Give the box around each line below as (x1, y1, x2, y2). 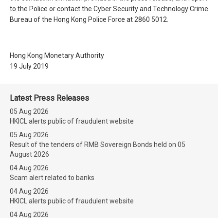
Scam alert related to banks (10, 174, 94, 182)
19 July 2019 (10, 62, 49, 70)
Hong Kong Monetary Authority (10, 52, 104, 59)
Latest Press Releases (10, 93, 89, 103)
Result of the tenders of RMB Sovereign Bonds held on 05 (10, 141, 185, 148)
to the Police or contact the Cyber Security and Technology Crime (10, 5, 208, 13)
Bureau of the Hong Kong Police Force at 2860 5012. (10, 16, 168, 23)
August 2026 (10, 150, 49, 158)
